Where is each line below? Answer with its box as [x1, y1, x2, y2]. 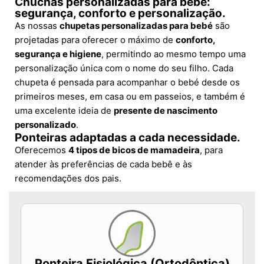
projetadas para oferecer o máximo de [15, 34, 176, 46]
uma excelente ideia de [15, 105, 114, 117]
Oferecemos [15, 144, 68, 156]
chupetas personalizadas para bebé [60, 20, 213, 32]
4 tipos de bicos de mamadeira [68, 144, 200, 156]
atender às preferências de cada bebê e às [15, 159, 192, 170]
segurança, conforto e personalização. [15, 6, 226, 21]
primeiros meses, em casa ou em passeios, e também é [15, 91, 245, 103]
